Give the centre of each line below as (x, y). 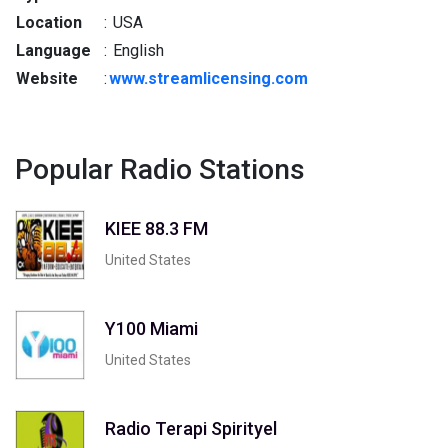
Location (49, 22)
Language (53, 50)
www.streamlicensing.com (208, 78)
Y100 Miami (151, 328)
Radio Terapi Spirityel (191, 428)
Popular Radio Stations (160, 169)
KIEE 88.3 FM (156, 228)
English (136, 50)
